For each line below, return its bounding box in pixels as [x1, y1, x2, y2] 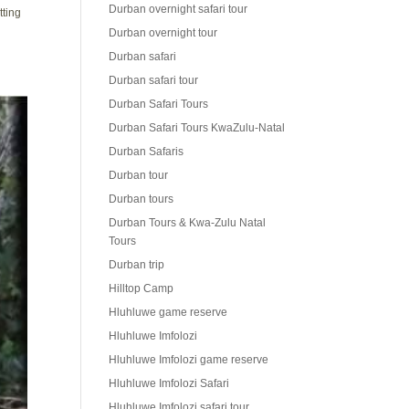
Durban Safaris [109, 145, 184, 159]
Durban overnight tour [109, 26, 218, 40]
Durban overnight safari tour [109, 3, 248, 16]
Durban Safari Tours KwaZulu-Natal [109, 121, 286, 135]
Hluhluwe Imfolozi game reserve [109, 353, 269, 367]
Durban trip [109, 258, 165, 272]
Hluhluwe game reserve [109, 306, 228, 320]
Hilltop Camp [109, 282, 174, 296]
